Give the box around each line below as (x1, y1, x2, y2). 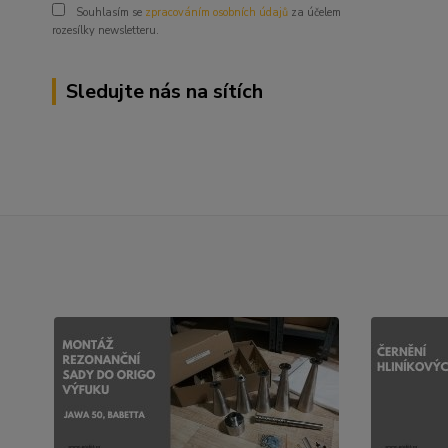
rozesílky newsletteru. (52, 23, 159, 38)
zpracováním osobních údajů (145, 5, 288, 20)
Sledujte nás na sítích (66, 78, 263, 105)
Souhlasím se (73, 5, 145, 20)
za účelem (288, 5, 341, 20)
